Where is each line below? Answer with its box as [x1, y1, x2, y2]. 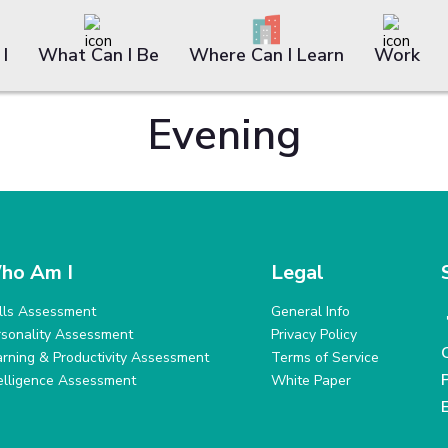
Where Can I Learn [188, 43, 344, 67]
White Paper [270, 371, 351, 390]
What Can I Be [37, 43, 159, 67]
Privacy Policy [270, 325, 357, 344]
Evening [147, 107, 301, 164]
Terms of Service [270, 348, 379, 367]
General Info [270, 302, 350, 321]
